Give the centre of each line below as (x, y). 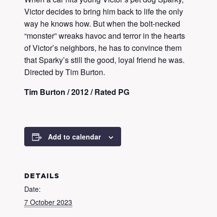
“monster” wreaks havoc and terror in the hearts (105, 36)
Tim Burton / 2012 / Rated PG (77, 92)
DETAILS (42, 176)
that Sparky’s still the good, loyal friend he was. (104, 60)
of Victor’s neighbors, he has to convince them (103, 48)
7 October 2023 (48, 202)
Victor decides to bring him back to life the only (104, 11)
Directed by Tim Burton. (65, 72)
